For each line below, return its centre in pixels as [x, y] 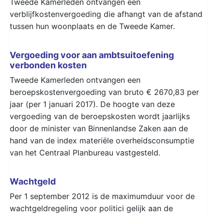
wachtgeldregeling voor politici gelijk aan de [91, 208]
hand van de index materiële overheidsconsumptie [102, 140]
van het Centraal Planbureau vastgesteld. [85, 152]
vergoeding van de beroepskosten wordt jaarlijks [100, 116]
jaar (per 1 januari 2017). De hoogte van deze [92, 104]
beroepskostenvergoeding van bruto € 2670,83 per [104, 92]
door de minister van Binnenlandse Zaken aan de [99, 128]
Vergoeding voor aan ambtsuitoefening [92, 55]
